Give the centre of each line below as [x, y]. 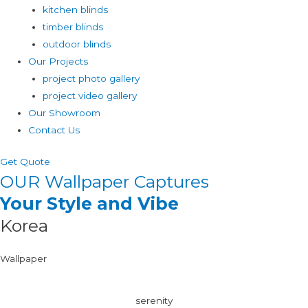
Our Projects [58, 61]
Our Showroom [65, 113]
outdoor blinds [76, 44]
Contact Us [54, 130]
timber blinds [73, 27]
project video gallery [89, 96]
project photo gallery [91, 78]
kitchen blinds [75, 10]
